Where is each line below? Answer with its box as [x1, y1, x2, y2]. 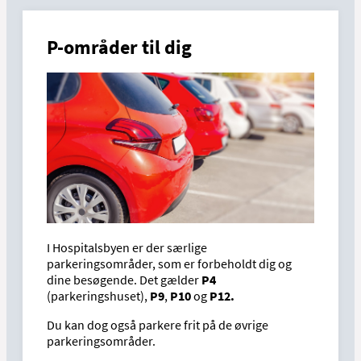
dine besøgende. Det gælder [47, 271, 201, 288]
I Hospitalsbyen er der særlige [47, 239, 207, 255]
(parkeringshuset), [47, 287, 150, 304]
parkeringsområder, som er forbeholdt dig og [47, 255, 292, 272]
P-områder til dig [47, 35, 192, 60]
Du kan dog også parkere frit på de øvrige [47, 316, 268, 333]
